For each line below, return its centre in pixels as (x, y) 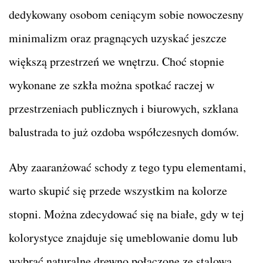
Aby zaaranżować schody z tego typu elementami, (127, 167)
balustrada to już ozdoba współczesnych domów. (124, 131)
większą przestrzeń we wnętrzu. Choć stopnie (117, 61)
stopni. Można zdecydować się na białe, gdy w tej (127, 214)
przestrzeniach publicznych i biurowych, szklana (124, 108)
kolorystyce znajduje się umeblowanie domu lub (123, 237)
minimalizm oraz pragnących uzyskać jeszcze (118, 38)
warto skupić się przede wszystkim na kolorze (118, 190)
